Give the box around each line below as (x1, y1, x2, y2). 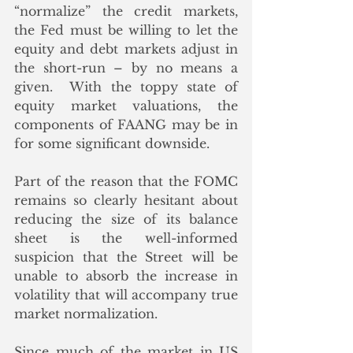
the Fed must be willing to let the (14, 21, 238, 38)
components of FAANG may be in (14, 116, 238, 132)
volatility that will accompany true (14, 286, 238, 303)
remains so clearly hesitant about (14, 191, 238, 208)
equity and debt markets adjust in (14, 40, 238, 57)
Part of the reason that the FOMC (14, 173, 238, 189)
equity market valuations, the (14, 97, 238, 113)
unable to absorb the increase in (14, 267, 238, 284)
